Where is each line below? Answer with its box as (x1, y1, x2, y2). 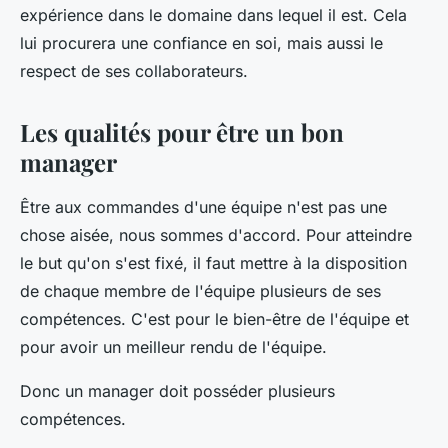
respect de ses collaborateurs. (20, 61, 253, 81)
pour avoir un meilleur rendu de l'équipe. (20, 337, 332, 357)
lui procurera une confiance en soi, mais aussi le (20, 33, 383, 53)
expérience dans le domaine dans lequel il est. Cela (20, 5, 407, 25)
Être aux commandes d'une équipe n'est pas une (20, 197, 387, 217)
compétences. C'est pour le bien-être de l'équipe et (20, 309, 409, 329)
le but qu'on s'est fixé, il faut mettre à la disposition (20, 253, 407, 273)
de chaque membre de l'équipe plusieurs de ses (20, 281, 381, 301)
